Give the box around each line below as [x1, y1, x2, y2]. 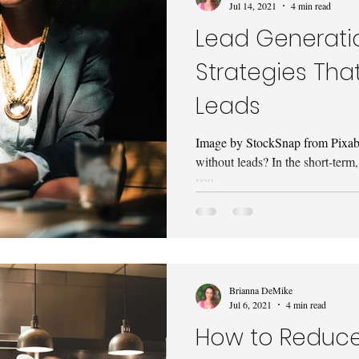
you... [196, 172, 224, 189]
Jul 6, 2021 [229, 297, 272, 311]
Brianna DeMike [229, 284, 292, 296]
